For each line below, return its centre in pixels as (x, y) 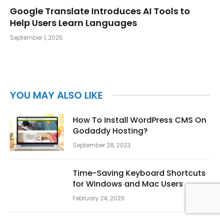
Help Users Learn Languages (73, 23)
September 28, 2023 (102, 145)
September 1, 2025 (36, 37)
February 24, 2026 (99, 198)
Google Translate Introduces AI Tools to (100, 11)
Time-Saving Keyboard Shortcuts (139, 173)
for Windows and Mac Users (128, 184)
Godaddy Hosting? (110, 131)
